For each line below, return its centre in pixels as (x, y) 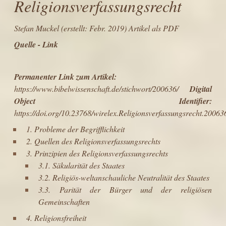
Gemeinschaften (64, 201)
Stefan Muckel (37, 28)
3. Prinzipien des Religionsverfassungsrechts (97, 153)
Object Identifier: (113, 101)
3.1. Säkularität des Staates (82, 165)
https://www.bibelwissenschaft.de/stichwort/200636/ (102, 88)
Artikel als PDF (154, 28)
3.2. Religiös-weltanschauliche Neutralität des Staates (124, 177)
